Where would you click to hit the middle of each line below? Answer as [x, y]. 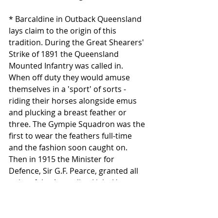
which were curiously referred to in [74, 206]
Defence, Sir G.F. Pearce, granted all [74, 171]
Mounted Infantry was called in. [67, 66]
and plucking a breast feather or [69, 113]
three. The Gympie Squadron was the [78, 124]
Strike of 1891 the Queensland [65, 54]
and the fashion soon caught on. [69, 148]
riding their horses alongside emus [74, 101]
